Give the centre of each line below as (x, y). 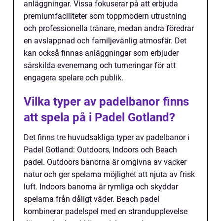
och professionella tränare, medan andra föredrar (109, 29)
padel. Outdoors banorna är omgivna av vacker (105, 162)
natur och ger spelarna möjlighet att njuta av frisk (109, 175)
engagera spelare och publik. (74, 78)
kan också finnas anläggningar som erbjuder (101, 53)
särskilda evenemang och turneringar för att (100, 66)
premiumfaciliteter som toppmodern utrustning (105, 16)
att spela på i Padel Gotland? (99, 118)
